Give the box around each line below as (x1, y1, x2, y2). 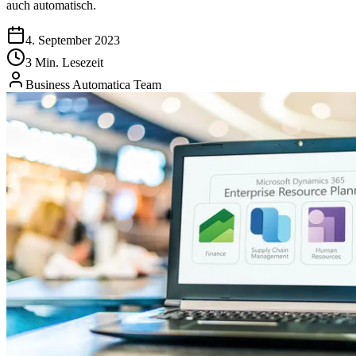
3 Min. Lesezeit (25, 56, 103, 70)
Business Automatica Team (25, 78, 161, 92)
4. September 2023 (25, 33, 120, 48)
